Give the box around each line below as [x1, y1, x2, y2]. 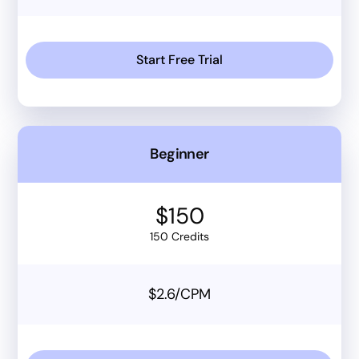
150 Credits [150, 228, 209, 244]
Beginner [150, 143, 209, 163]
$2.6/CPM [147, 284, 212, 304]
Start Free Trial [136, 50, 223, 68]
